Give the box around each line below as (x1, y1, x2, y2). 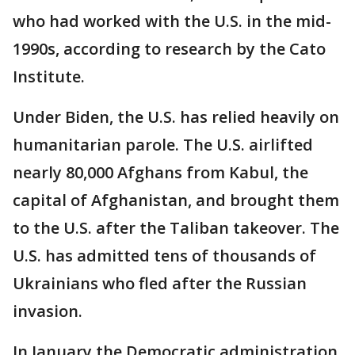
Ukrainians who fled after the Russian (13, 272, 307, 294)
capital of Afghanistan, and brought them (13, 189, 339, 211)
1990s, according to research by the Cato (13, 37, 326, 59)
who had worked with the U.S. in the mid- (13, 10, 331, 32)
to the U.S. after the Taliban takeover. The (13, 216, 339, 239)
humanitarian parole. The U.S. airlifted (13, 133, 313, 155)
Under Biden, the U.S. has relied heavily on (13, 105, 339, 128)
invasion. (13, 300, 82, 322)
